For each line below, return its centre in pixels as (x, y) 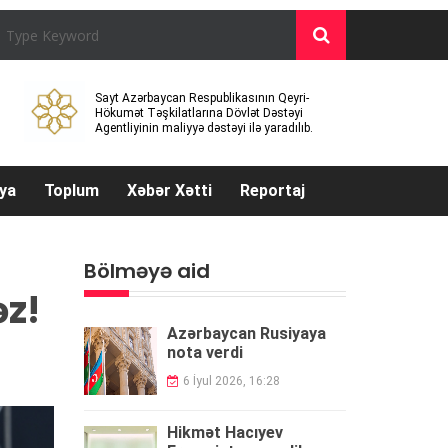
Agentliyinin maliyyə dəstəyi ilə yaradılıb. (204, 127)
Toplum (71, 190)
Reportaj (272, 190)
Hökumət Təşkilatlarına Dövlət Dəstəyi (199, 112)
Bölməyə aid (146, 271)
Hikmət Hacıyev (224, 432)
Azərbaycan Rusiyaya (246, 333)
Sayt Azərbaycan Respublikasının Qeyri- (202, 97)
